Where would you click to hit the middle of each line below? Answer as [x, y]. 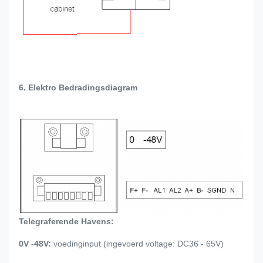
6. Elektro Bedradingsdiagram [78, 87]
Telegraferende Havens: [66, 221]
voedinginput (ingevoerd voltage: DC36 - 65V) [137, 243]
